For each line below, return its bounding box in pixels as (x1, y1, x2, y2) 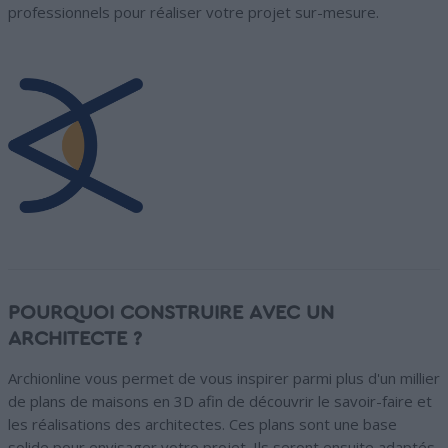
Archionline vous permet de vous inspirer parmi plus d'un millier (8, 368, 440, 389)
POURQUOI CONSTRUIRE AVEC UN (8, 303, 334, 324)
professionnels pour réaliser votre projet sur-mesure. (8, 2, 379, 23)
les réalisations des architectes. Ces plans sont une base (8, 414, 397, 435)
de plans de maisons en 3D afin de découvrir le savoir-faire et (8, 391, 432, 412)
